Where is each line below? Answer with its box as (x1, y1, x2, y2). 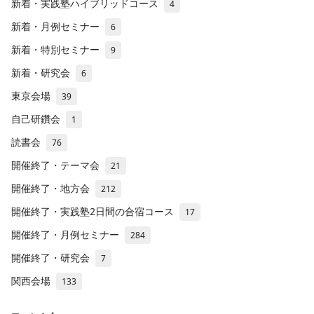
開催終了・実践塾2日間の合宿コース (11, 205, 174, 219)
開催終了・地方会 (11, 182, 90, 196)
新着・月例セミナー (11, 20, 100, 34)
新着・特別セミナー (11, 43, 100, 57)
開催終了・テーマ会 (11, 158, 100, 172)
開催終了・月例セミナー (11, 228, 119, 242)
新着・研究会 (11, 66, 70, 80)
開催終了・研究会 (11, 251, 90, 265)
